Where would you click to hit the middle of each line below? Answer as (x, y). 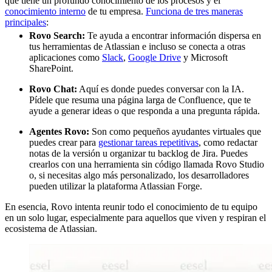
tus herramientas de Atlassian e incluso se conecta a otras (137, 47)
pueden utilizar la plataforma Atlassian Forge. (116, 186)
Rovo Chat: (53, 89)
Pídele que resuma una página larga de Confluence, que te (140, 100)
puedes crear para (64, 143)
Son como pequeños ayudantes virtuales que (175, 132)
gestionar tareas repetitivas (148, 143)
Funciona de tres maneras (194, 11)
